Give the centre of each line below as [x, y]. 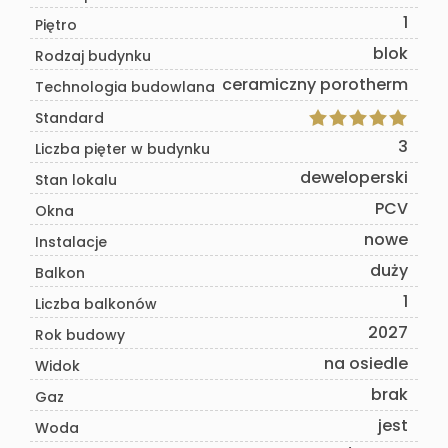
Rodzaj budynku [93, 56]
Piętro [56, 25]
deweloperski [354, 178]
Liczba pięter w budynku [122, 149]
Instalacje [71, 242]
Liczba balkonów [96, 304]
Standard [69, 118]
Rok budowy [80, 335]
